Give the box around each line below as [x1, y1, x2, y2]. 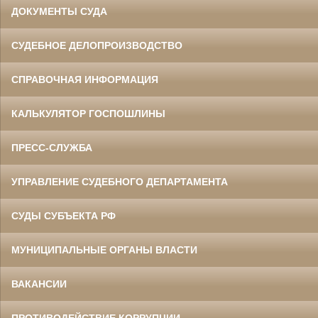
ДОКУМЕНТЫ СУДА [11, 6, 107, 18]
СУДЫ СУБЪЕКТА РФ [11, 210, 116, 222]
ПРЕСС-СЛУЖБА [11, 142, 92, 154]
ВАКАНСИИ [11, 278, 67, 290]
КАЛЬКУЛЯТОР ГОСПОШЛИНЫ [11, 108, 165, 120]
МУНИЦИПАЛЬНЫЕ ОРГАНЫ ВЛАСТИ [11, 244, 197, 256]
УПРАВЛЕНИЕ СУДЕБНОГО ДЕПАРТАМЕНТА [11, 176, 228, 188]
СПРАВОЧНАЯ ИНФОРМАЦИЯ [11, 74, 158, 86]
